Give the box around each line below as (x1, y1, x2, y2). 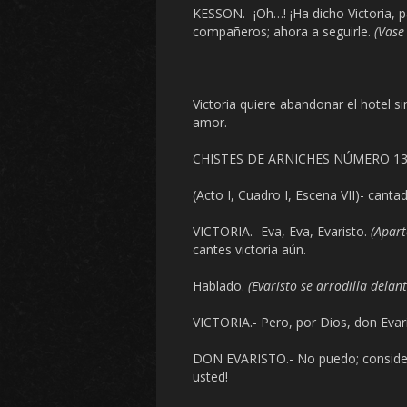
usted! (193, 368, 228, 385)
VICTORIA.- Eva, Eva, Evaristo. (193, 223, 371, 240)
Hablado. (193, 277, 248, 294)
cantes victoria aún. (193, 241, 306, 258)
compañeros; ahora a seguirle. (193, 23, 374, 40)
